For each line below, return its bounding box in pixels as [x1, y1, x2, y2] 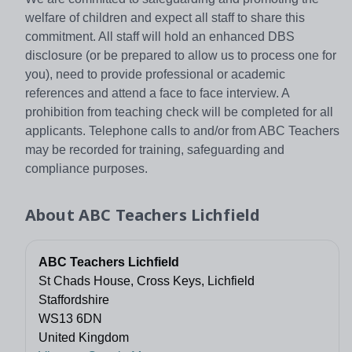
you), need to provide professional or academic [25, 67, 285, 81]
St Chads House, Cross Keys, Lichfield [38, 273, 255, 288]
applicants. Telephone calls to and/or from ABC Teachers [25, 123, 339, 137]
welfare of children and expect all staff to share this [25, 10, 305, 24]
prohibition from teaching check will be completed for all [25, 104, 333, 119]
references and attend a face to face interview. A [25, 86, 289, 100]
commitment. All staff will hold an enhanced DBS [25, 29, 295, 43]
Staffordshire [38, 292, 109, 306]
